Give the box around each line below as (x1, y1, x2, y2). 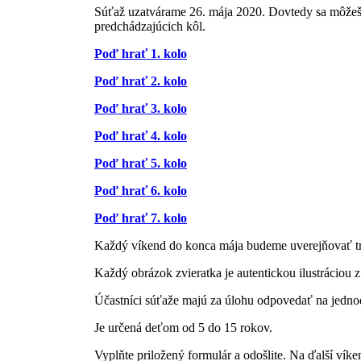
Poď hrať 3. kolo (94, 101, 187, 115)
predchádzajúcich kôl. (94, 19, 205, 33)
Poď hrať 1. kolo (94, 46, 187, 60)
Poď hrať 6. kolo (94, 183, 187, 197)
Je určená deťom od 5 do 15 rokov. (94, 320, 272, 334)
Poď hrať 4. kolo (94, 128, 187, 143)
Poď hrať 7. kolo (94, 210, 187, 225)
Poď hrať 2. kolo (94, 73, 187, 88)
